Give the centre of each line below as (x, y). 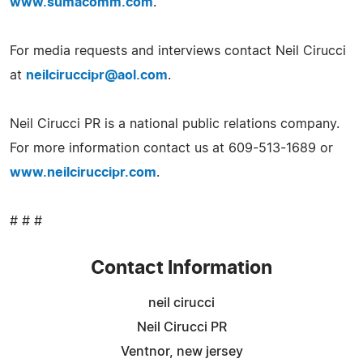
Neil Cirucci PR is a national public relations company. (175, 124)
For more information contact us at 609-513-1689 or (171, 148)
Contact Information (181, 268)
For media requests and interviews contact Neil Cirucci (178, 51)
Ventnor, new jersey (181, 351)
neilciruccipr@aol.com (97, 75)
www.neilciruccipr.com (83, 172)
